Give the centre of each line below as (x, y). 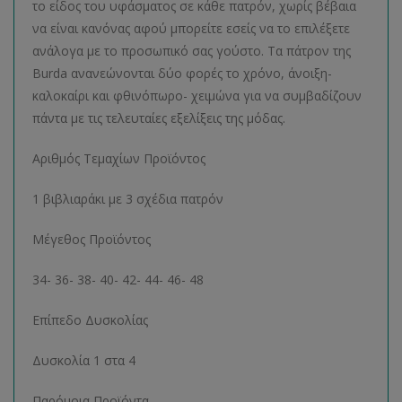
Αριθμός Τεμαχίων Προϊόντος (119, 158)
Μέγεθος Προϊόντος (92, 239)
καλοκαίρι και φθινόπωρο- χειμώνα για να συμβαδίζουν (197, 95)
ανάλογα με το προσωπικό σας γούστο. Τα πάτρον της (192, 50)
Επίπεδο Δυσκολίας (90, 319)
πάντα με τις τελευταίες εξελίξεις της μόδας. (179, 118)
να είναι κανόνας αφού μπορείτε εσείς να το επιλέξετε (191, 28)
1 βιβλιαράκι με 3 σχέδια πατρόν (128, 198)
